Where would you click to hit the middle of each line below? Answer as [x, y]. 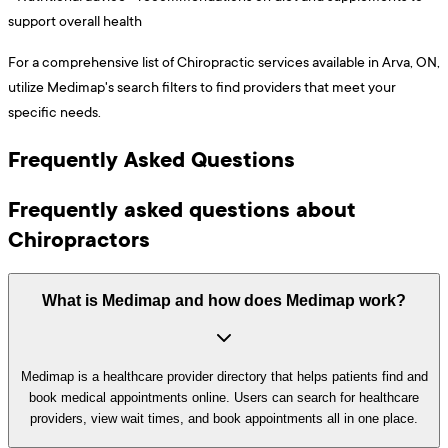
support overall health [75, 20]
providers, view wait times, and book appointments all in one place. [224, 418]
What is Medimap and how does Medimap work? [224, 301]
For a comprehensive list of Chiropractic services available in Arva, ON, [224, 61]
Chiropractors [79, 238]
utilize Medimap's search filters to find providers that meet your [202, 86]
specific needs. [54, 111]
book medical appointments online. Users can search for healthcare [224, 397]
